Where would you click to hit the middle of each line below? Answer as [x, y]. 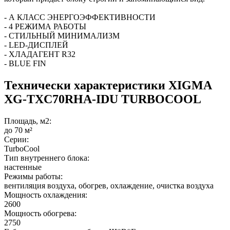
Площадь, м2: [28, 121]
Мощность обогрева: [40, 213]
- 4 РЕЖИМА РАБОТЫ [45, 26]
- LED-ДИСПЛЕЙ [36, 45]
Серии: [16, 139]
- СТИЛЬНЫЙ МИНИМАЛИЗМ [62, 35]
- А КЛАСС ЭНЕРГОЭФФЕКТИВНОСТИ [80, 17]
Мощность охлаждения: [46, 195]
